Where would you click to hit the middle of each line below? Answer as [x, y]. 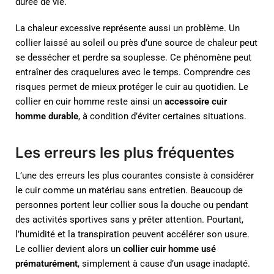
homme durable [47, 117]
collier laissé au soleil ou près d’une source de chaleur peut [136, 43]
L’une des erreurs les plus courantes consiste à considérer [135, 176]
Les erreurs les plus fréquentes [125, 153]
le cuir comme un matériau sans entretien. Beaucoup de [129, 191]
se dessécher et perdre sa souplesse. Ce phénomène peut [133, 58]
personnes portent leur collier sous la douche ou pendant [132, 205]
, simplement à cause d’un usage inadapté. [164, 264]
